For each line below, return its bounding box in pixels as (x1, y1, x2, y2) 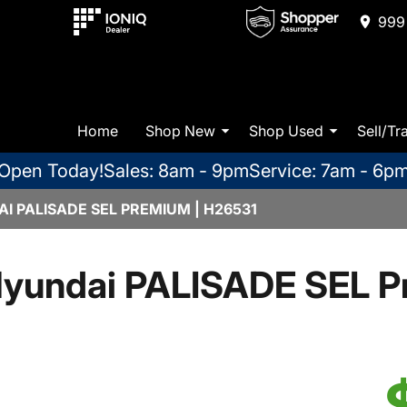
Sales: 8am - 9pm (104, 160, 249, 183)
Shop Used (249, 121, 323, 140)
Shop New (145, 121, 215, 140)
